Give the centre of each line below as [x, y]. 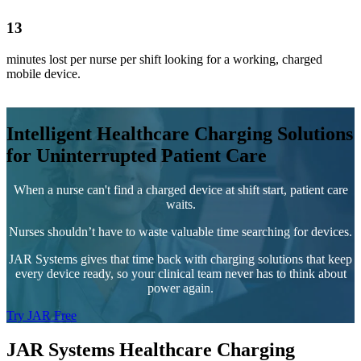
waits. [180, 204]
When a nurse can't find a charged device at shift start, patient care [180, 189]
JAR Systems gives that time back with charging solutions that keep [180, 259]
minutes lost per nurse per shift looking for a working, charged [164, 59]
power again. [180, 288]
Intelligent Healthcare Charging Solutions [180, 133]
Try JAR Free [41, 315]
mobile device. [44, 73]
